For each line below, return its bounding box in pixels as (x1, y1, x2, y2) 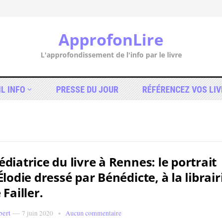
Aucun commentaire (65, 209, 121, 218)
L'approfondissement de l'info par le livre (40, 50, 182, 59)
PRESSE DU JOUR (55, 84, 118, 95)
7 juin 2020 (22, 209, 53, 218)
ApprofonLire (58, 29, 164, 50)
